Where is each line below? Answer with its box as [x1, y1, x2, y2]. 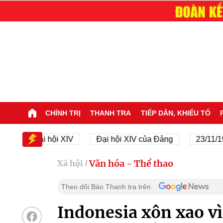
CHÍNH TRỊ [45, 109, 81, 117]
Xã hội [57, 158, 83, 169]
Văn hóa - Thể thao [89, 157, 173, 169]
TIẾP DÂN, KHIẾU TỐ [140, 109, 211, 117]
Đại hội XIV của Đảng [77, 134, 154, 143]
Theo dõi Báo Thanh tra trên [61, 182, 151, 191]
